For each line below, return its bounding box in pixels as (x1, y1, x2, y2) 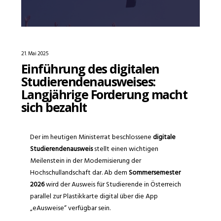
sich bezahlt (21, 98, 87, 115)
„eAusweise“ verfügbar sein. (30, 202, 110, 214)
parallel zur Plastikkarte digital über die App (30, 190, 158, 202)
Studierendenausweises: (21, 73, 155, 90)
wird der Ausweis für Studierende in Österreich (44, 178, 181, 190)
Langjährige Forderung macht (21, 85, 187, 103)
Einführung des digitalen (21, 60, 159, 77)
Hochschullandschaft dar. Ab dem (30, 166, 129, 178)
